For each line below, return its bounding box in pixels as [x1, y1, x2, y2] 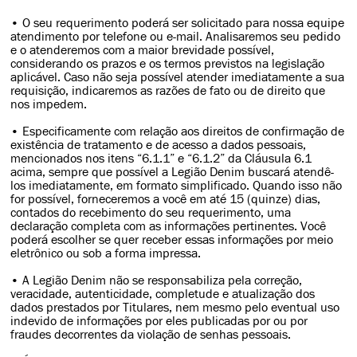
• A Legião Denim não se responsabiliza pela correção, [10, 273, 303, 287]
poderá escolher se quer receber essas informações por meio [10, 233, 334, 246]
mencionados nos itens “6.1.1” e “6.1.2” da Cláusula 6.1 [10, 151, 312, 165]
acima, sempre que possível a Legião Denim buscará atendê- [10, 165, 335, 178]
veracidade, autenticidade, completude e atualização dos [10, 287, 316, 300]
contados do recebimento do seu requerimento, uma [10, 206, 292, 219]
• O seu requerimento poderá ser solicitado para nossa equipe [10, 16, 345, 29]
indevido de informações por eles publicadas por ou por [10, 314, 308, 328]
